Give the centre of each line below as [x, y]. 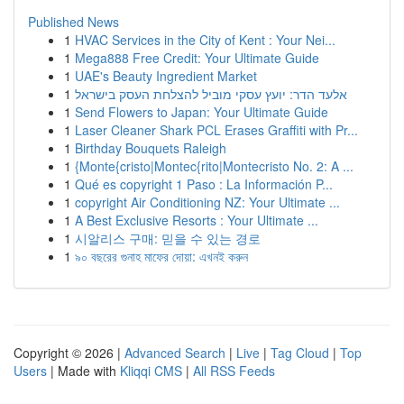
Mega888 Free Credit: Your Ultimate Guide [197, 58]
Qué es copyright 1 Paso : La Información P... [204, 184]
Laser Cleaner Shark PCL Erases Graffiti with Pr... [216, 130]
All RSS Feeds [234, 371]
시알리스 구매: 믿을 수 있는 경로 [168, 238]
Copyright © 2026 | [69, 353]
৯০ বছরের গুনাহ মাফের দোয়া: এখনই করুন [161, 256]
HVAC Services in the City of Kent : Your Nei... [205, 40]
